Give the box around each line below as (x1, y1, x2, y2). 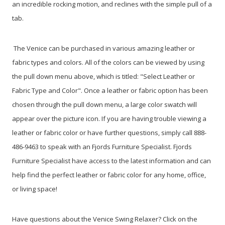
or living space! (12, 184, 59, 193)
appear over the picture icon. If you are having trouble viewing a (12, 114, 206, 123)
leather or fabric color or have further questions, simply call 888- (12, 128, 206, 137)
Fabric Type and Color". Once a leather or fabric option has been (12, 85, 208, 95)
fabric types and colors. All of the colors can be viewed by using (12, 57, 204, 67)
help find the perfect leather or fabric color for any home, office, (12, 170, 206, 179)
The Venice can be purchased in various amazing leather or (14, 43, 195, 53)
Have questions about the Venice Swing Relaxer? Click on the (12, 214, 197, 223)
